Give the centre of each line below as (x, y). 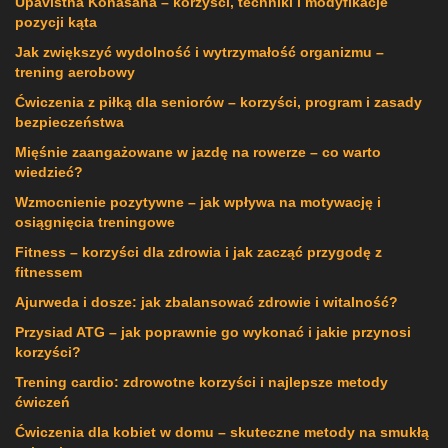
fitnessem (48, 272)
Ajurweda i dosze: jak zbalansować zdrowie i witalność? (206, 302)
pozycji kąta (56, 22)
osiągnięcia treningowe (95, 222)
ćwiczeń (42, 402)
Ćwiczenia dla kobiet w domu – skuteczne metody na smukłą (222, 432)
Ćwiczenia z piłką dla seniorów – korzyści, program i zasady (218, 102)
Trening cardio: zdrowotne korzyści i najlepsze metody (201, 382)
